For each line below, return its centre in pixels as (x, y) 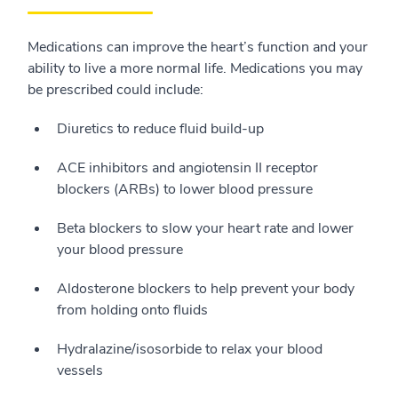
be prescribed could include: (115, 90)
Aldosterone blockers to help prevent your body (206, 289)
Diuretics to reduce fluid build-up (160, 129)
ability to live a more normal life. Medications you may (195, 68)
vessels (80, 370)
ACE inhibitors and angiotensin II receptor (187, 168)
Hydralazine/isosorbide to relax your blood (190, 349)
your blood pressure (120, 250)
